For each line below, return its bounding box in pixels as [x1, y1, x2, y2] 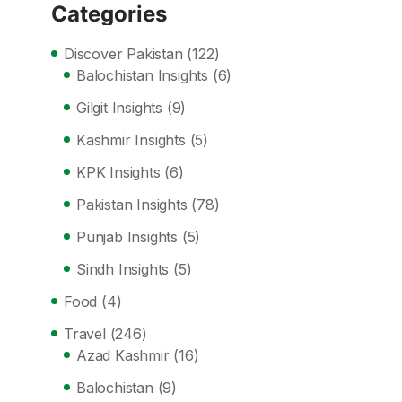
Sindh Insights [76, 259, 170, 278]
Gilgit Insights [76, 98, 162, 117]
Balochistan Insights [76, 66, 208, 84]
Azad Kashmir [76, 345, 170, 364]
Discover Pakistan [64, 44, 183, 63]
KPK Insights [76, 162, 161, 181]
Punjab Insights [76, 227, 178, 246]
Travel [64, 324, 106, 343]
